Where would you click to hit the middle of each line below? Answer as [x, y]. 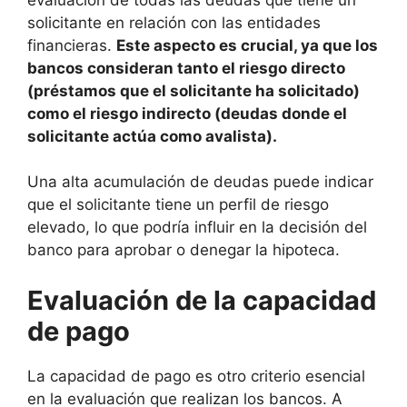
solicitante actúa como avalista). [152, 136]
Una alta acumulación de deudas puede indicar [200, 182]
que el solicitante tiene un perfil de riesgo [178, 205]
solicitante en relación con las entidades [174, 22]
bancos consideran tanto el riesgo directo [186, 68]
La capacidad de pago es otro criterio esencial [196, 376]
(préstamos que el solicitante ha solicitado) [194, 90]
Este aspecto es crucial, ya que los [247, 45]
